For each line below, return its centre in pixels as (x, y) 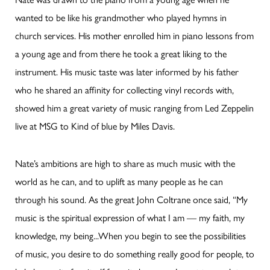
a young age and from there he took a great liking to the (121, 54)
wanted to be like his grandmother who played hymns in (121, 17)
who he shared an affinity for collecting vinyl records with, (124, 90)
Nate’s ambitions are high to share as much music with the (125, 163)
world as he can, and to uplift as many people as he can (119, 181)
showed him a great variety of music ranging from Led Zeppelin (134, 108)
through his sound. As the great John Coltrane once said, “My (131, 199)
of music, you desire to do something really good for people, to (135, 254)
